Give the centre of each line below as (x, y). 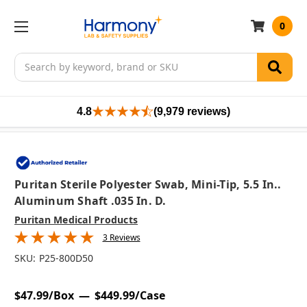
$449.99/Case (130, 296)
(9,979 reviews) (192, 111)
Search (30, 60)
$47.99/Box (44, 296)
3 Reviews (121, 238)
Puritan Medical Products (76, 220)
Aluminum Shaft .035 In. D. (90, 201)
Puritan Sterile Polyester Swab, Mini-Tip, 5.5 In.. (148, 185)
